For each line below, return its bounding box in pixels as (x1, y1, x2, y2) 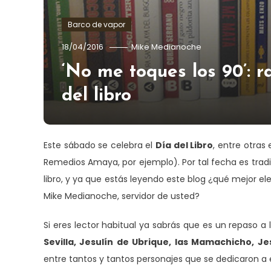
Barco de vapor (68, 19, 125, 30)
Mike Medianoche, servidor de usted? (44, 190, 200, 203)
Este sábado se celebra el (44, 139, 156, 152)
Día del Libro (155, 139, 214, 152)
